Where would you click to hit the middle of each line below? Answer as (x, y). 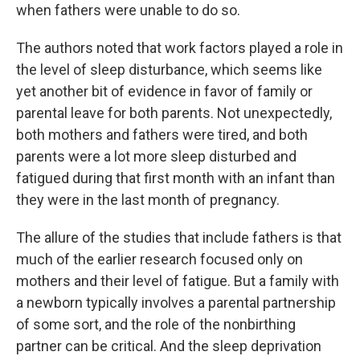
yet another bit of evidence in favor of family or (164, 91)
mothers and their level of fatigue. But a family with (178, 281)
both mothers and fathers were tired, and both (162, 135)
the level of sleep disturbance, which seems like (169, 70)
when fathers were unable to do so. (128, 10)
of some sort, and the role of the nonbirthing (156, 324)
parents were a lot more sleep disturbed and (156, 156)
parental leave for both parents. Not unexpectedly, (174, 113)
